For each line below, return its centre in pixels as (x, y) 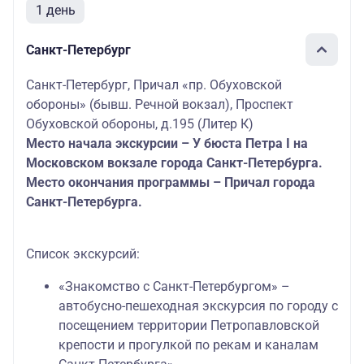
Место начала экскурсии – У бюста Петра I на (167, 143)
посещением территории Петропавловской (189, 325)
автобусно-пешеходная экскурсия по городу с (198, 306)
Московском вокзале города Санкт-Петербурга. (174, 163)
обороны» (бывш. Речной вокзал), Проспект (160, 104)
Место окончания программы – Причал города (171, 182)
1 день (55, 10)
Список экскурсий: (83, 254)
